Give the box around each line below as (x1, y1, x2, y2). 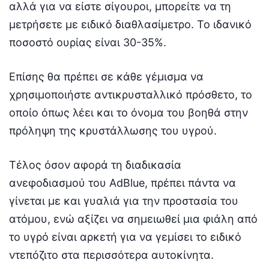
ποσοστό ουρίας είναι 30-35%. (9, 36, 166, 49)
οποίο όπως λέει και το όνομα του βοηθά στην (9, 106, 248, 119)
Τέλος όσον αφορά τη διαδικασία (9, 159, 181, 172)
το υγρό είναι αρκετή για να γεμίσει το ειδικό (9, 231, 241, 244)
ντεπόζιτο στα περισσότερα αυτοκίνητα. (9, 249, 214, 262)
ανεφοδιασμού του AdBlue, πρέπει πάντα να (9, 177, 236, 190)
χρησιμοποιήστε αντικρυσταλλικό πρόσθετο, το (9, 88, 252, 101)
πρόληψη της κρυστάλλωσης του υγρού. (9, 124, 217, 138)
